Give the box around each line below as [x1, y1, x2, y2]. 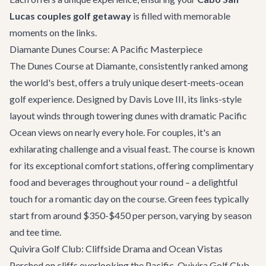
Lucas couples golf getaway [9, 10, 131, 21]
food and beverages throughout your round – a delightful [9, 176, 237, 188]
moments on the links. [9, 27, 97, 38]
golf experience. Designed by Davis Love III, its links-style [9, 93, 242, 104]
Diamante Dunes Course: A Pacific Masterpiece [9, 43, 202, 55]
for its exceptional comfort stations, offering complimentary [9, 160, 254, 171]
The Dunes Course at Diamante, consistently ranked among [9, 60, 248, 71]
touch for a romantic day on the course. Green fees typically [9, 193, 249, 204]
